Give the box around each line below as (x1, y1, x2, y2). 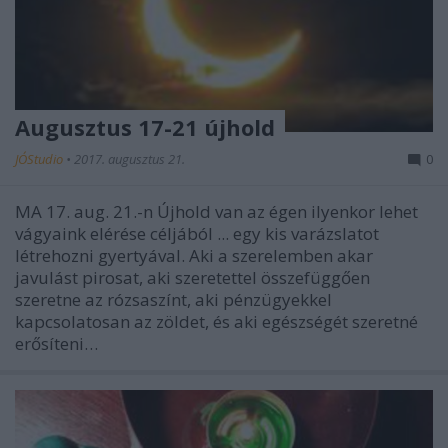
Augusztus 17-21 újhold (15, 111, 275, 142)
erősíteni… (15, 331, 98, 355)
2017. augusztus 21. (74, 149, 185, 168)
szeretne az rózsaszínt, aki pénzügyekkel (15, 287, 332, 311)
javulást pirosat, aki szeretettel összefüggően (15, 265, 370, 289)
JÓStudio (15, 149, 66, 168)
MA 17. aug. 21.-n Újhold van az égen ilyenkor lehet (15, 199, 418, 223)
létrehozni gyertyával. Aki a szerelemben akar (15, 243, 373, 267)
